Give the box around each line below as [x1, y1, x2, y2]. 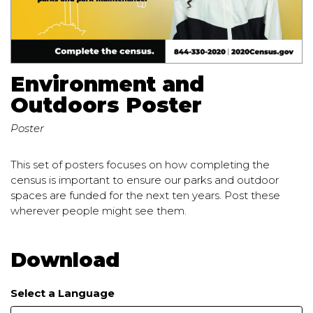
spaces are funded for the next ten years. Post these [10, 189, 280, 203]
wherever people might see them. [10, 204, 187, 218]
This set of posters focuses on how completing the [10, 158, 270, 172]
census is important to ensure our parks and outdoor [10, 173, 279, 187]
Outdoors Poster [10, 92, 202, 118]
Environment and [10, 71, 205, 97]
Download [10, 248, 119, 272]
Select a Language [10, 286, 115, 300]
